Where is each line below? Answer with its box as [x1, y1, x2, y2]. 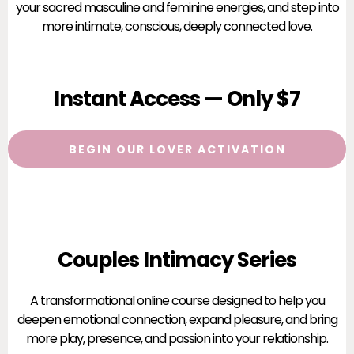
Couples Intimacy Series [58, 246, 296, 274]
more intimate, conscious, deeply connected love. [42, 17, 312, 36]
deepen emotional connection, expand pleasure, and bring [17, 311, 337, 329]
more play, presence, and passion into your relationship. [26, 330, 328, 348]
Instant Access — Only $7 [54, 85, 300, 113]
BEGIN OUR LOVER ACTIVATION [68, 141, 286, 157]
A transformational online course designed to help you [29, 292, 325, 310]
